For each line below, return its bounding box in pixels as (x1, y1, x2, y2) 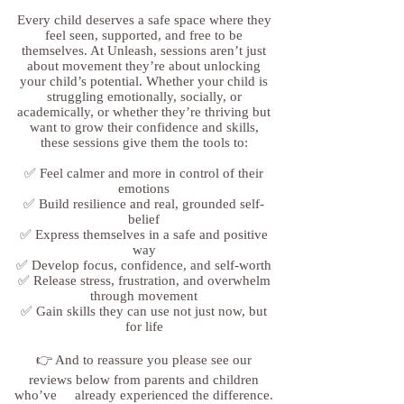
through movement (90, 288, 197, 303)
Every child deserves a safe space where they (16, 12, 271, 27)
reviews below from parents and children (29, 372, 259, 387)
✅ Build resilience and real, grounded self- (23, 196, 264, 211)
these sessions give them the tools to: (40, 134, 248, 150)
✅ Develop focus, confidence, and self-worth (16, 257, 271, 272)
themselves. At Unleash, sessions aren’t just (22, 42, 266, 58)
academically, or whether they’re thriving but (17, 104, 271, 119)
